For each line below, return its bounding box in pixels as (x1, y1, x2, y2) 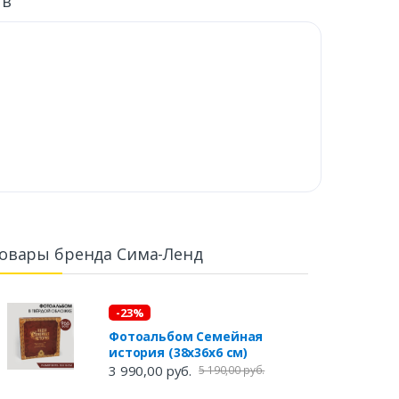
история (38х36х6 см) (108, 343, 248, 361)
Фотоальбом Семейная (108, 327, 264, 345)
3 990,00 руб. (108, 361, 192, 379)
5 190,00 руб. (199, 362, 265, 378)
